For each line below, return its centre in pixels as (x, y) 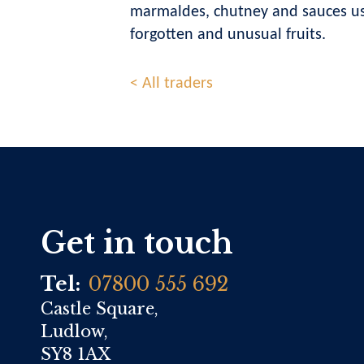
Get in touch (137, 243)
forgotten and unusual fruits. (228, 35)
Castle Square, (100, 309)
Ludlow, (74, 332)
